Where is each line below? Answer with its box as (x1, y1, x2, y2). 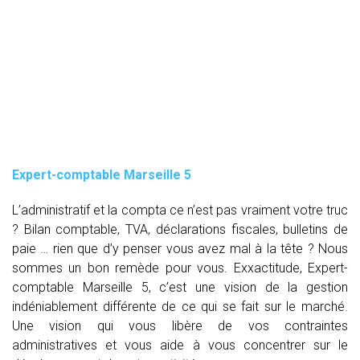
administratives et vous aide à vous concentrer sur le (12, 337, 348, 353)
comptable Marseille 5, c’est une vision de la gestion (12, 279, 348, 295)
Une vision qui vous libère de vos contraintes (12, 317, 348, 333)
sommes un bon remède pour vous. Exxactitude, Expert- (12, 260, 348, 276)
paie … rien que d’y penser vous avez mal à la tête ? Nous (12, 240, 348, 256)
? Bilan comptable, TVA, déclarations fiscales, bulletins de (12, 221, 348, 237)
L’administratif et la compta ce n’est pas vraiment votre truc (12, 202, 348, 218)
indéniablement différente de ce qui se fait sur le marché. (12, 298, 348, 314)
